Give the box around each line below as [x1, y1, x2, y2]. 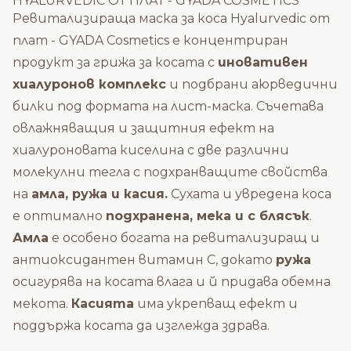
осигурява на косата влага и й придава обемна [13, 274, 331, 289]
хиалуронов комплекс [13, 77, 166, 92]
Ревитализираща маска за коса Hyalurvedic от [13, 11, 330, 26]
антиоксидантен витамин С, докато [13, 252, 276, 267]
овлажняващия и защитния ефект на [13, 121, 274, 136]
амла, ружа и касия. [31, 186, 168, 201]
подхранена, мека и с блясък [106, 208, 309, 223]
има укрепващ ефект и [134, 296, 298, 311]
